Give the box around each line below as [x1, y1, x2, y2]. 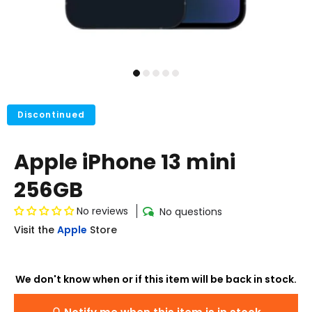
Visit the [14, 222, 54, 237]
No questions [159, 204, 222, 219]
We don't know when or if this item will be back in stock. [15, 272, 297, 286]
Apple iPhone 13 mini [14, 148, 235, 177]
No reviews [77, 204, 128, 218]
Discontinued [17, 109, 85, 120]
